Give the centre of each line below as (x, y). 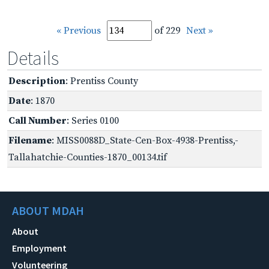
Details (33, 58)
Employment (39, 248)
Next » (199, 30)
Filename (30, 140)
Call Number (38, 120)
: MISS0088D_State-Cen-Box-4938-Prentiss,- (145, 140)
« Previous (78, 30)
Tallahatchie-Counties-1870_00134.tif (88, 157)
